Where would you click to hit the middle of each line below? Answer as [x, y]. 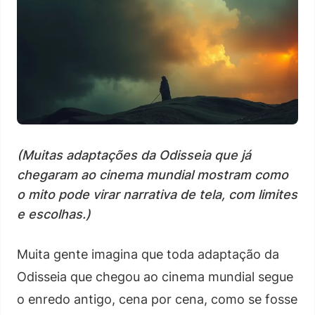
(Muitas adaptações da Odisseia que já [134, 155]
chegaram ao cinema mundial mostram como [153, 174]
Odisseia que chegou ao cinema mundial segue [155, 276]
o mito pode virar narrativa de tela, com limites [157, 194]
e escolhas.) [54, 214]
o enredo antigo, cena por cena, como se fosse [157, 299]
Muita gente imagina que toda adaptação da [148, 254]
